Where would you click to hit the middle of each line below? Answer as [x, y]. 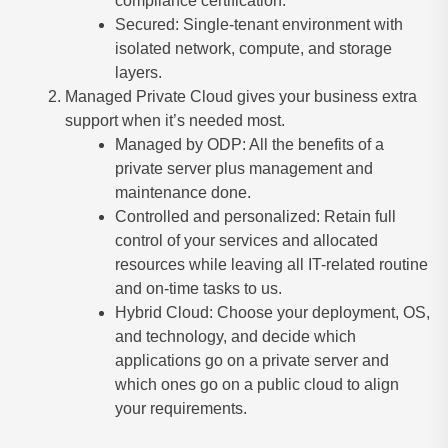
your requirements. [181, 408]
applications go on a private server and [252, 360]
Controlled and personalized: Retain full [255, 216]
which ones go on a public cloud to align [257, 384]
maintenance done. [183, 192]
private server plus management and [244, 168]
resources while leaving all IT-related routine [271, 264]
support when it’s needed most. [175, 120]
